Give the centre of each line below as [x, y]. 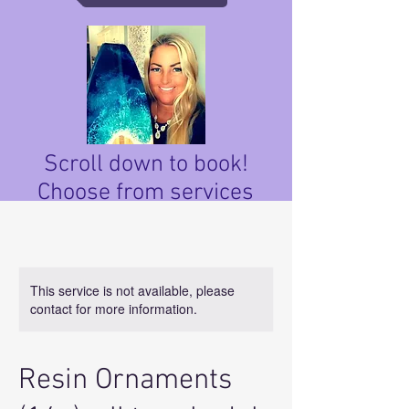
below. [146, 221]
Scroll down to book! [146, 164]
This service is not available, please [132, 290]
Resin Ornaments [125, 380]
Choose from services [146, 193]
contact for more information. [114, 308]
